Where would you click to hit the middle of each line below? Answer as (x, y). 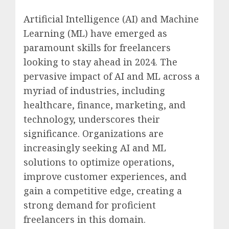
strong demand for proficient (90, 205)
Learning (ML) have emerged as (95, 33)
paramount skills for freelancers (97, 48)
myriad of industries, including (94, 91)
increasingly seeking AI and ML (95, 148)
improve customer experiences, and (105, 177)
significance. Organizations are (94, 134)
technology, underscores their (92, 119)
